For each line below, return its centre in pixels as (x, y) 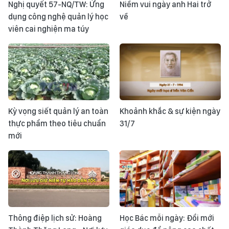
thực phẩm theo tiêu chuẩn (57, 123)
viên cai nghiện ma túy (49, 29)
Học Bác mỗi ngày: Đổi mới (167, 218)
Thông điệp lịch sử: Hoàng (55, 218)
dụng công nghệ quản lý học (58, 16)
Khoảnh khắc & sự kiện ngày (170, 111)
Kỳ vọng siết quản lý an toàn (58, 111)
